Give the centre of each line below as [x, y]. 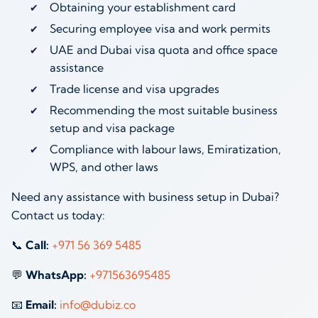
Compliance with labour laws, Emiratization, [165, 149]
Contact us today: [58, 215]
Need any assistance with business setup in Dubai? [145, 197]
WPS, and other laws [104, 167]
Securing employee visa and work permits [160, 29]
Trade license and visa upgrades [134, 89]
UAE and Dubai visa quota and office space [163, 50]
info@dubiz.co [98, 305]
